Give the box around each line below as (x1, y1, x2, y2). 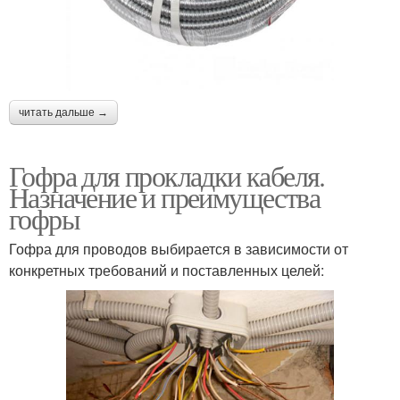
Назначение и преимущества (9, 178, 320, 216)
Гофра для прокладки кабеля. (9, 156, 325, 195)
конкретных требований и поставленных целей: (9, 260, 324, 280)
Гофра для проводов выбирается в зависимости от (9, 238, 348, 259)
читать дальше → (19, 106, 108, 119)
